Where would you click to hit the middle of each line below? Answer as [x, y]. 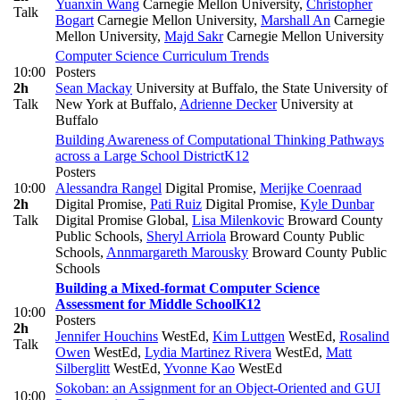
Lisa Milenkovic [238, 221]
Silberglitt [83, 369]
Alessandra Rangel [108, 188]
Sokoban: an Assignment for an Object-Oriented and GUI [218, 388]
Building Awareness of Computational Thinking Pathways [220, 140]
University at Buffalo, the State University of [260, 88]
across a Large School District [140, 156]
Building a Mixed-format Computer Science [187, 288]
